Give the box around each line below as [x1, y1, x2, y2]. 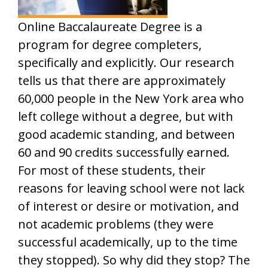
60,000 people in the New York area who [18, 90, 244, 106]
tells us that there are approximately [18, 72, 226, 89]
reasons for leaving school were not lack [18, 180, 245, 196]
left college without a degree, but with [18, 108, 233, 124]
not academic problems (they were [18, 216, 214, 232]
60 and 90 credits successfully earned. [18, 144, 230, 160]
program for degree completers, [18, 36, 202, 53]
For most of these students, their [18, 162, 206, 178]
